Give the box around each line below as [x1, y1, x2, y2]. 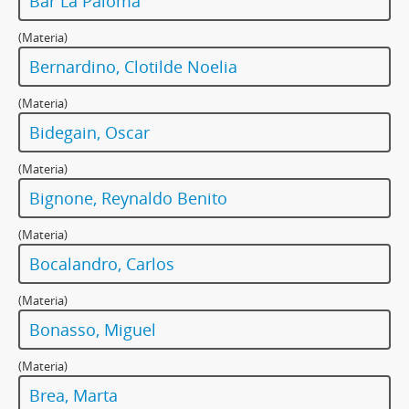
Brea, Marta [29, 384, 118, 407]
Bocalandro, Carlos [29, 253, 174, 276]
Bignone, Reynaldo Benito [29, 187, 227, 210]
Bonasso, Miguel [29, 319, 156, 341]
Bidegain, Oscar [29, 121, 150, 144]
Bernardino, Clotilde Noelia [29, 56, 237, 79]
